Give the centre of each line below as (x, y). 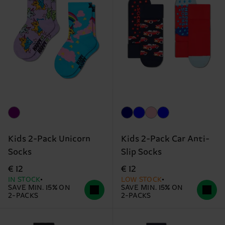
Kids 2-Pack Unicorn (49, 139)
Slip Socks (141, 152)
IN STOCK (25, 180)
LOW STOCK (142, 180)
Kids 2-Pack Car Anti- (165, 139)
